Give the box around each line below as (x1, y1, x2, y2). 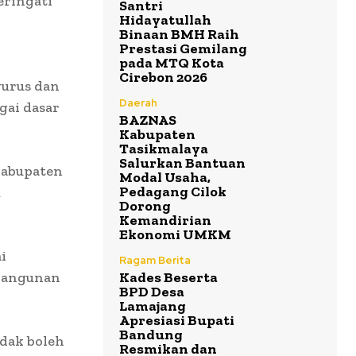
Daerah (119, 96, 157, 110)
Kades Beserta (119, 269, 218, 287)
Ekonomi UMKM (119, 226, 231, 244)
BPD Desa (119, 283, 184, 301)
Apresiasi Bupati (119, 311, 234, 330)
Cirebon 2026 (119, 68, 207, 87)
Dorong (119, 197, 171, 215)
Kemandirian (119, 211, 211, 230)
